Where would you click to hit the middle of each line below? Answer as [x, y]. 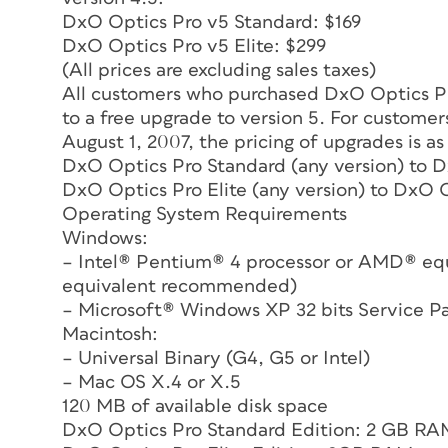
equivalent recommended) [179, 286]
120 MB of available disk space [195, 406]
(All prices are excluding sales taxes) [219, 70]
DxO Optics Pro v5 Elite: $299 [194, 46]
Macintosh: [110, 334]
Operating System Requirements [204, 214]
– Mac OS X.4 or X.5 [151, 382]
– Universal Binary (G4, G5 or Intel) [216, 358]
